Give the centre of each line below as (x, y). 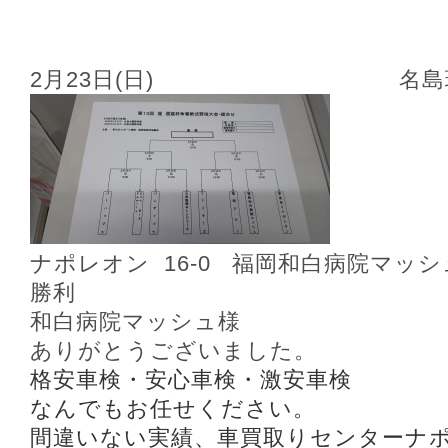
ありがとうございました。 (173, 350)
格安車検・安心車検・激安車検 (191, 379)
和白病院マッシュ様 (135, 321)
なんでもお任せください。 (173, 408)
